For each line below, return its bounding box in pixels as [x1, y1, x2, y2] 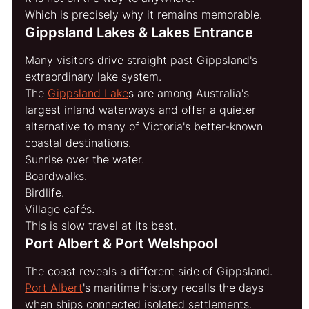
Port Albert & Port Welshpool [25, 235, 218, 252]
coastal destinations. [25, 135, 132, 150]
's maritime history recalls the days [83, 280, 268, 295]
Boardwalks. [25, 168, 88, 183]
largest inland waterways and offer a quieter [25, 102, 260, 117]
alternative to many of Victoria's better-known [25, 119, 267, 133]
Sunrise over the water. [25, 152, 145, 166]
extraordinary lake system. [25, 69, 162, 83]
